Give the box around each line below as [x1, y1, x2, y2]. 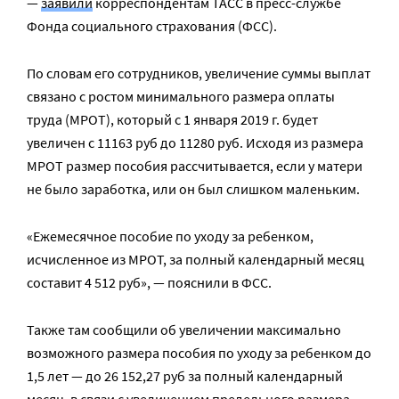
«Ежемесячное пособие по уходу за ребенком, [27, 227, 313, 245]
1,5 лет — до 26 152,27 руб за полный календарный [27, 367, 343, 385]
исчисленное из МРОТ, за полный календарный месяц [27, 250, 364, 268]
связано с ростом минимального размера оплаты [27, 87, 335, 105]
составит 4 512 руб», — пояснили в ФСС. [27, 273, 272, 291]
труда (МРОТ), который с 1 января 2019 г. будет [27, 110, 318, 128]
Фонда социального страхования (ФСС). [27, 17, 277, 35]
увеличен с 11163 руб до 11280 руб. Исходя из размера [27, 134, 363, 151]
